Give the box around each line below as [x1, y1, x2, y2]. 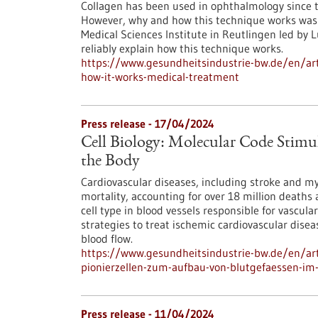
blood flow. [81, 231, 133, 246]
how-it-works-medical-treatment [81, 70, 239, 84]
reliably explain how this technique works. [81, 41, 283, 55]
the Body [81, 153, 140, 170]
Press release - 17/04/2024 [81, 116, 214, 131]
